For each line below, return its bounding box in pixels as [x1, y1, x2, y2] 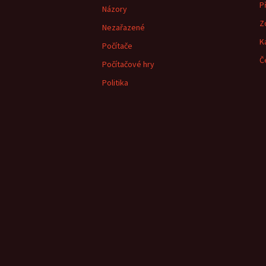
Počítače [102, 40, 132, 51]
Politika [102, 77, 128, 88]
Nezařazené [102, 22, 145, 33]
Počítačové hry [102, 59, 154, 69]
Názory [102, 4, 127, 14]
